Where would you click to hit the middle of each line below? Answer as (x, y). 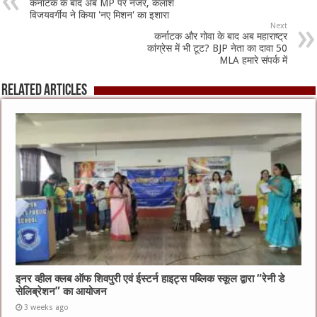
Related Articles (45, 91)
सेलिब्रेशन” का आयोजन (62, 291)
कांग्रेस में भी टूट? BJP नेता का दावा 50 (217, 48)
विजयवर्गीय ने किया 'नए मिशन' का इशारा (100, 15)
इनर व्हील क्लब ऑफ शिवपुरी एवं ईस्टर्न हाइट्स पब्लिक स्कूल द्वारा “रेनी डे (150, 278)
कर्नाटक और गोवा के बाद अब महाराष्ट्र (220, 36)
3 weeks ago (47, 307)
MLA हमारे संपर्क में (253, 60)
